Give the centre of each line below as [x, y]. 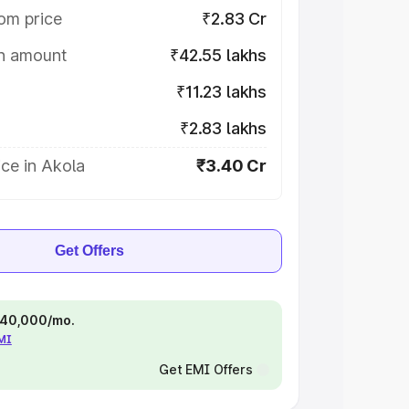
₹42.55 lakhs [218, 55]
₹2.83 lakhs [223, 128]
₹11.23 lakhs [221, 92]
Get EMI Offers [205, 369]
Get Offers [89, 251]
